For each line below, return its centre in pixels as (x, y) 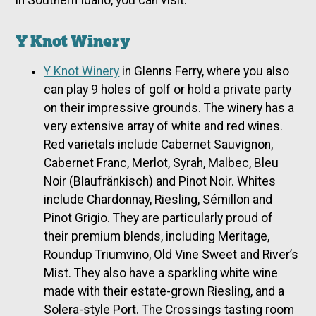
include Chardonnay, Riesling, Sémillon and (158, 199)
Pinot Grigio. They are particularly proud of (159, 218)
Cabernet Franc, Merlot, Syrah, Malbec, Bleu (162, 163)
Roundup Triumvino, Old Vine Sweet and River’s (171, 254)
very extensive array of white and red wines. (164, 126)
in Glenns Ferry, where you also (205, 71)
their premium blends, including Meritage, (157, 236)
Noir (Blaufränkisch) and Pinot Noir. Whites (160, 181)
